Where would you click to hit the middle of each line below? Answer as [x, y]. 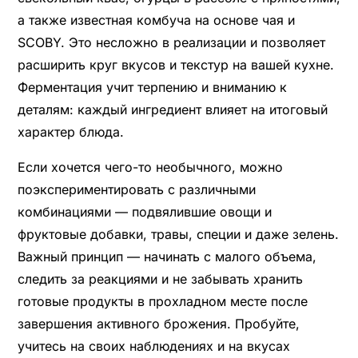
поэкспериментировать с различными [136, 189]
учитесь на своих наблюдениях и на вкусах [153, 346]
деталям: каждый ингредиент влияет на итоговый [172, 109]
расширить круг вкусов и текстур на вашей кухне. [175, 64]
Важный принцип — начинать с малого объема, [167, 256]
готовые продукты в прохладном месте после [162, 301]
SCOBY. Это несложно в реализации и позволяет [171, 42]
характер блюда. [70, 131]
